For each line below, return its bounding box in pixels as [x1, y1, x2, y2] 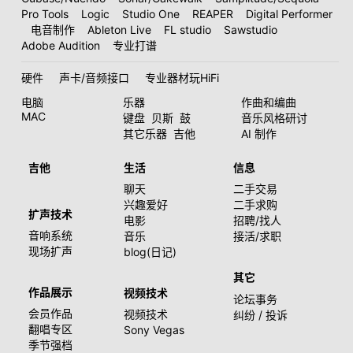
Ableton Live [87, 23, 151, 37]
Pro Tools [20, 7, 69, 21]
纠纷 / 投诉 [232, 307, 288, 321]
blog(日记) [123, 244, 176, 258]
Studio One [121, 7, 180, 21]
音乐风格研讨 [240, 111, 307, 125]
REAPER [191, 7, 233, 21]
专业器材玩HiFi [144, 71, 219, 85]
